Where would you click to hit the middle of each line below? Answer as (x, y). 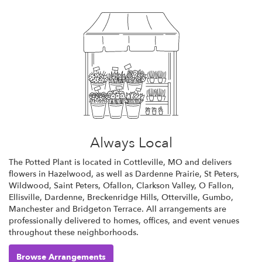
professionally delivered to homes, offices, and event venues (124, 220)
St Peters (220, 174)
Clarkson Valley (165, 185)
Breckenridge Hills (122, 197)
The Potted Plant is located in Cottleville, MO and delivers (120, 162)
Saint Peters (76, 185)
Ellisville (24, 197)
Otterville (180, 197)
